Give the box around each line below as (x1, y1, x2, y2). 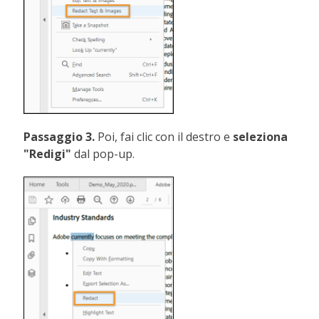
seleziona (233, 128, 288, 145)
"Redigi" (23, 145, 72, 162)
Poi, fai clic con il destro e (98, 128, 234, 145)
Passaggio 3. (23, 128, 98, 145)
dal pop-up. (71, 145, 135, 162)
